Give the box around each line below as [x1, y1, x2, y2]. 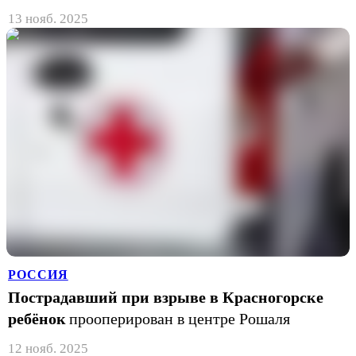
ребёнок [8, 309, 66, 327]
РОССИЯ [8, 267, 68, 281]
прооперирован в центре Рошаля [69, 309, 290, 327]
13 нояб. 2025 [8, 11, 88, 26]
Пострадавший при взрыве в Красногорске [8, 288, 323, 306]
